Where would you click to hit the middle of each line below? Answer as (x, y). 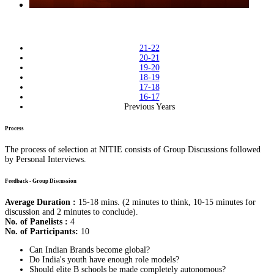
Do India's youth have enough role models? (104, 259)
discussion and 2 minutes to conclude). (72, 212)
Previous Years (149, 107)
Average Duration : (40, 202)
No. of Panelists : (36, 221)
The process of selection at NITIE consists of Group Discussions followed (133, 150)
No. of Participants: (42, 231)
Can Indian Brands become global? (90, 250)
